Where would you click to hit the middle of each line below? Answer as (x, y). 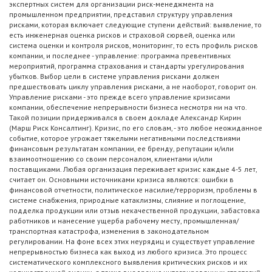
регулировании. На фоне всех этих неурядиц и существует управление (132, 242)
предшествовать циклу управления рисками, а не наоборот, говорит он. (133, 87)
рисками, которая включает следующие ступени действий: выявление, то (135, 25)
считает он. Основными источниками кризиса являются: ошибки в (121, 180)
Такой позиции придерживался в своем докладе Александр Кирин (125, 118)
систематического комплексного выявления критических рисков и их (128, 262)
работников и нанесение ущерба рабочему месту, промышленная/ (124, 221)
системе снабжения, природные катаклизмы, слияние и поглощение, (127, 200)
